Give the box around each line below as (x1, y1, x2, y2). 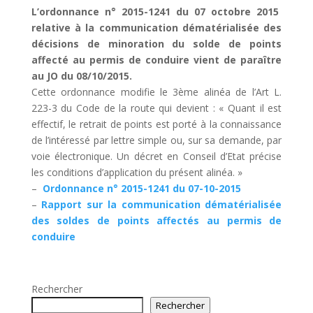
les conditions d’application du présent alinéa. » (31, 166, 242, 179)
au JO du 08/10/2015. (31, 69, 132, 82)
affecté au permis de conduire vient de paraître (31, 53, 282, 66)
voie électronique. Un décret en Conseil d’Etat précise (31, 150, 282, 163)
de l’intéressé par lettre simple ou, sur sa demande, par (31, 133, 282, 147)
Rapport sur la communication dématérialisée (41, 198, 282, 211)
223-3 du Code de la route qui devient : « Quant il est (31, 101, 282, 115)
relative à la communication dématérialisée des (31, 21, 282, 34)
